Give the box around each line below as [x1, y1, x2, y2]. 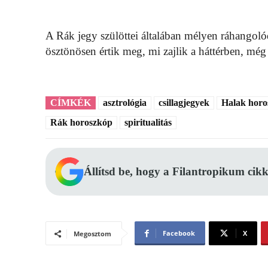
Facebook [163, 229, 195, 238]
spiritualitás [124, 117, 172, 128]
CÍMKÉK [50, 98, 91, 108]
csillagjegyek [159, 98, 209, 108]
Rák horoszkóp [50, 117, 112, 128]
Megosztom [74, 229, 111, 239]
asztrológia [103, 98, 147, 108]
